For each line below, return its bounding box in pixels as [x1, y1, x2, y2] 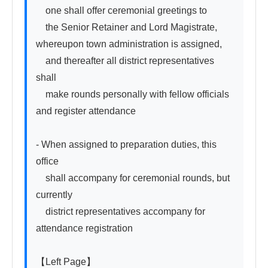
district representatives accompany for [36, 206, 205, 217]
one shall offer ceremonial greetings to [36, 5, 207, 16]
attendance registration [36, 223, 133, 233]
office [36, 156, 59, 166]
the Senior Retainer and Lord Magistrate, [36, 22, 217, 32]
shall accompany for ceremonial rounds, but [36, 172, 230, 183]
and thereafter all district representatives [36, 55, 214, 66]
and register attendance [36, 105, 136, 116]
